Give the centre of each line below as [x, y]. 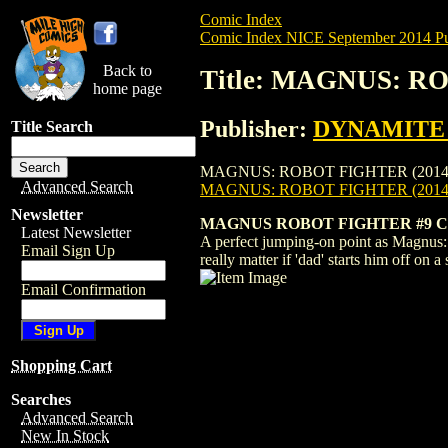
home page [127, 88]
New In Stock [65, 435]
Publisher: [256, 128]
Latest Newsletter [76, 232]
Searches [41, 399]
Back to [127, 70]
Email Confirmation [83, 289]
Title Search [52, 126]
